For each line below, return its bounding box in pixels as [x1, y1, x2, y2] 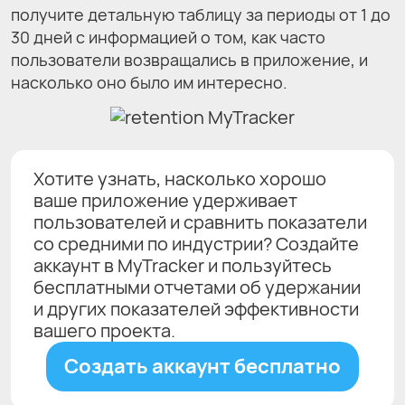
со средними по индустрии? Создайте [33, 231, 359, 256]
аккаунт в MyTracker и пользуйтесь [33, 252, 332, 278]
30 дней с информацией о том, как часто [11, 26, 325, 49]
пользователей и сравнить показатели [33, 209, 367, 234]
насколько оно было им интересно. [11, 71, 287, 94]
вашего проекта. [33, 317, 175, 343]
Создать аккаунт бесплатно [64, 353, 341, 381]
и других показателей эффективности [33, 296, 359, 321]
